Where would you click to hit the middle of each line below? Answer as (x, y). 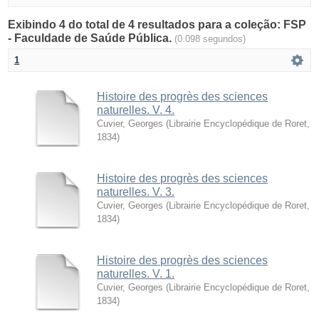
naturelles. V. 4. (136, 110)
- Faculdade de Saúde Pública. (91, 38)
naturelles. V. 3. (136, 192)
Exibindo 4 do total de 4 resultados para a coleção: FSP (157, 24)
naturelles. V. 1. (136, 273)
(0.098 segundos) (210, 38)
